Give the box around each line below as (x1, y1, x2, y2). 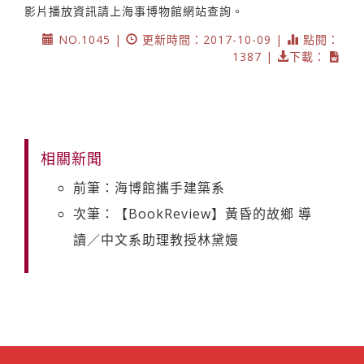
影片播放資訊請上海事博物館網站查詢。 (24, 3, 244, 19)
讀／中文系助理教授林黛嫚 (73, 231, 239, 249)
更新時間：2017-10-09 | (138, 32, 287, 48)
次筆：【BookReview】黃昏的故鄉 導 (73, 205, 312, 223)
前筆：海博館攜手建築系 (73, 179, 225, 197)
